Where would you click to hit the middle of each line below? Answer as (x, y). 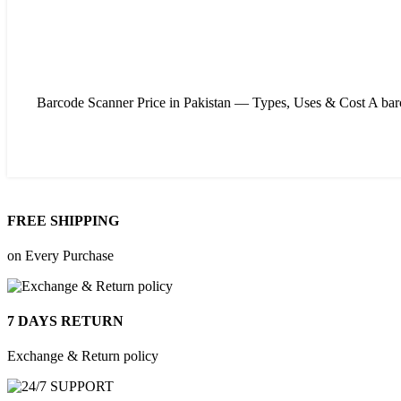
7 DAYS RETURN (65, 321)
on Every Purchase (60, 255)
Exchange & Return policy (83, 356)
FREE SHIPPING (63, 220)
